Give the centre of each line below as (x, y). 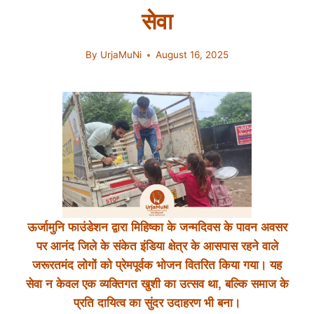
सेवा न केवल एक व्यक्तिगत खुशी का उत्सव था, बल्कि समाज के (157, 285)
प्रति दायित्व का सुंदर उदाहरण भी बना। (157, 303)
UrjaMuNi (121, 55)
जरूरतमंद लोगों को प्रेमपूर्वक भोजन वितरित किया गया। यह (157, 266)
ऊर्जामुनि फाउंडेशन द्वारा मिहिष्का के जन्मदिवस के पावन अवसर (157, 228)
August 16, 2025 (192, 55)
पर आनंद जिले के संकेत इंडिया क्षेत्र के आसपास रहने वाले (157, 247)
